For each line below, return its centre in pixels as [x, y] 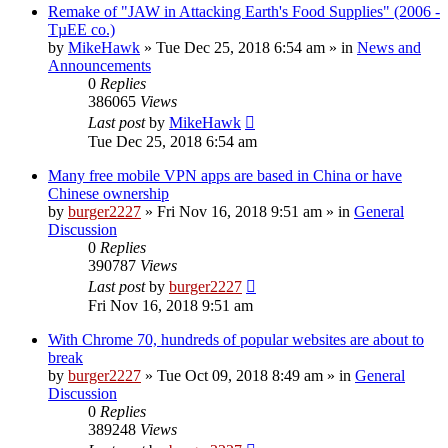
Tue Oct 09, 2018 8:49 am [240, 375]
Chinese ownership [108, 193]
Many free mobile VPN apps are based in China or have [225, 175]
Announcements [99, 65]
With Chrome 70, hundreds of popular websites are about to [236, 339]
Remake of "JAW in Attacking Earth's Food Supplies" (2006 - [244, 11]
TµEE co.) [81, 29]
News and [389, 47]
